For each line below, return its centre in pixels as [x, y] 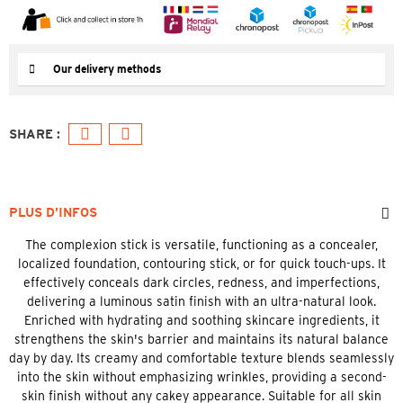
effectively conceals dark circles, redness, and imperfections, [201, 282]
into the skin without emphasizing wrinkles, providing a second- [201, 376]
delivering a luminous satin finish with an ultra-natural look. [201, 301]
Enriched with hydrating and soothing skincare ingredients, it [201, 320]
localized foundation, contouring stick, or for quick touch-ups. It [201, 263]
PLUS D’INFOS [53, 212]
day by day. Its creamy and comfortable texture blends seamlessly [201, 358]
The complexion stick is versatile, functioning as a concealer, [201, 244]
